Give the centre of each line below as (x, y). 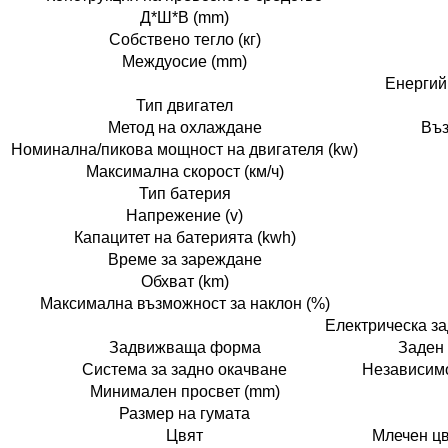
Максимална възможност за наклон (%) (184, 304)
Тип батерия (184, 194)
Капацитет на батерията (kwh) (184, 238)
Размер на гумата (184, 414)
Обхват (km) (184, 282)
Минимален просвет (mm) (184, 392)
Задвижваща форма (184, 348)
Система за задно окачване (184, 370)
